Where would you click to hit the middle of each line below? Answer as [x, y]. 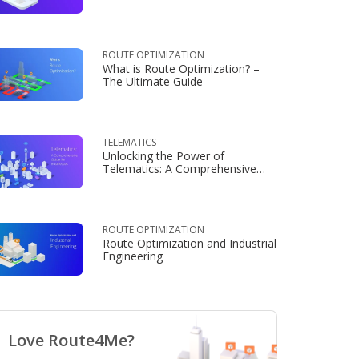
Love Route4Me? [71, 340]
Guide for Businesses [157, 182]
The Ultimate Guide [153, 81]
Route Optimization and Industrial [190, 243]
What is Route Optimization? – [181, 69]
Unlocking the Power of [163, 156]
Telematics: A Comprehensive [179, 169]
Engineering [133, 256]
